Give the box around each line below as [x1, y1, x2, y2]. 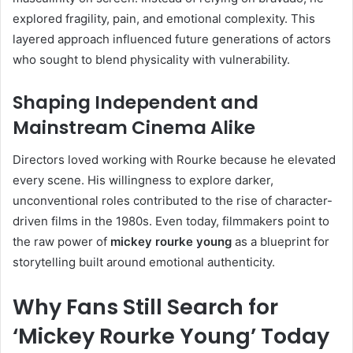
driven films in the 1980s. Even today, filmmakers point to [13, 213, 329, 229]
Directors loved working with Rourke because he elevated [13, 151, 336, 167]
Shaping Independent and [13, 90, 258, 116]
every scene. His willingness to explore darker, [13, 172, 273, 188]
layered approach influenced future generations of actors [13, 32, 331, 47]
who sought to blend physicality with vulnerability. [13, 52, 290, 68]
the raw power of [13, 233, 110, 249]
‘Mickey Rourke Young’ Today [13, 321, 329, 351]
